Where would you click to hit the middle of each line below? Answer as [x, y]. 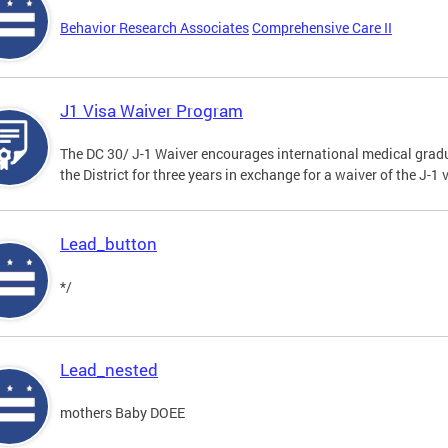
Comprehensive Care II [322, 28]
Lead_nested [109, 370]
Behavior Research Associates [154, 28]
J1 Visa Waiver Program [151, 111]
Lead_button [108, 244]
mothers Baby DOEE [122, 413]
